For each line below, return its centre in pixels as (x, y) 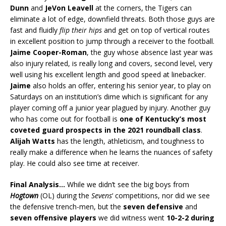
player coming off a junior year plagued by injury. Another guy (110, 107)
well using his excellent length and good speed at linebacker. (108, 74)
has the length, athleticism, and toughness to (130, 141)
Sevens (102, 195)
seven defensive (153, 206)
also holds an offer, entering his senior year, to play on (121, 85)
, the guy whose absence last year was (150, 52)
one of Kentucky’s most (163, 119)
